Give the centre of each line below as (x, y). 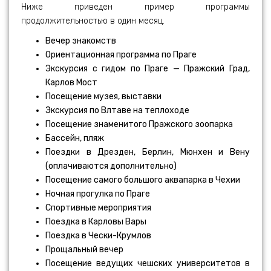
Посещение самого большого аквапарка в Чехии (143, 180)
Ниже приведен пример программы (135, 7)
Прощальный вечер (84, 249)
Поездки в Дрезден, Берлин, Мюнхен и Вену (148, 152)
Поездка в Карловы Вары (96, 221)
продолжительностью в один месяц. (93, 21)
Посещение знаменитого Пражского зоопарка (139, 124)
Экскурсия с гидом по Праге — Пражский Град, (148, 68)
